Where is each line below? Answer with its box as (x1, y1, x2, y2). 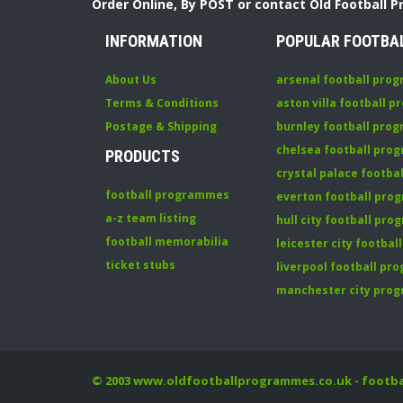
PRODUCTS (105, 147, 180, 166)
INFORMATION (105, 31, 202, 50)
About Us (105, 72, 157, 87)
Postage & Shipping (105, 119, 217, 134)
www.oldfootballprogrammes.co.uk (133, 372, 352, 389)
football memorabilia (105, 234, 228, 249)
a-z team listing (105, 210, 196, 226)
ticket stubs (105, 257, 175, 273)
